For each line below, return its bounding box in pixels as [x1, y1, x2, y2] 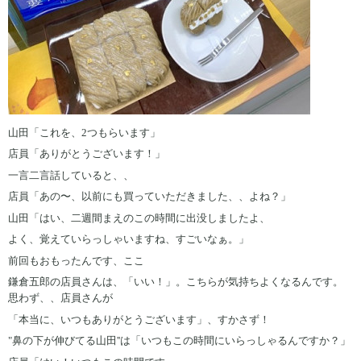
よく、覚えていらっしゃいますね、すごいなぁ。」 [8, 233, 249, 246]
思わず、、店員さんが [8, 292, 113, 305]
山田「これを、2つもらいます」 [8, 126, 160, 139]
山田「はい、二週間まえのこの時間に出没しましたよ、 [8, 211, 270, 224]
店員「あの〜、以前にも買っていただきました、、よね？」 [8, 190, 291, 203]
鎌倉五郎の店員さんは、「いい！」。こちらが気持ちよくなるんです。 [8, 276, 343, 288]
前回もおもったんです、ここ [8, 254, 144, 267]
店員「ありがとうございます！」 [8, 147, 165, 160]
